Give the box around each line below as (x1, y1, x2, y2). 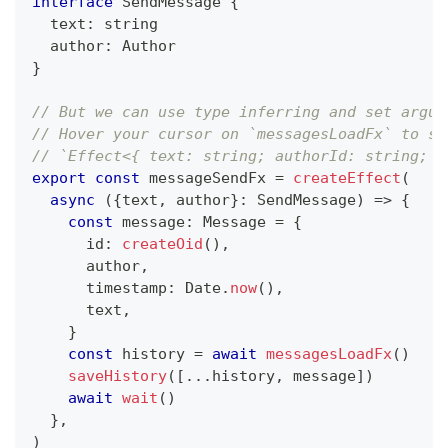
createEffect (293, 169, 401, 188)
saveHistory (68, 367, 167, 386)
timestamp (32, 279, 167, 298)
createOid (122, 235, 203, 254)
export (32, 169, 86, 188)
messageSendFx (140, 169, 275, 188)
